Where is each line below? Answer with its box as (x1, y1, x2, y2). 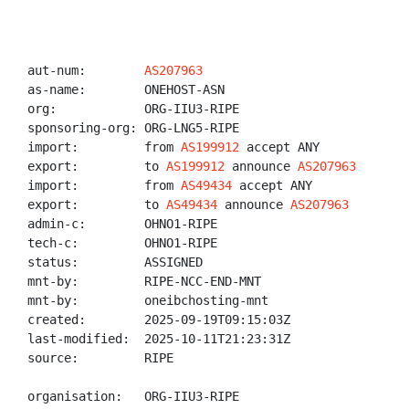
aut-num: (27, 63, 144, 78)
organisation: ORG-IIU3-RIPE (27, 389, 239, 404)
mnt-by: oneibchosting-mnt (27, 293, 268, 308)
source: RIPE (27, 351, 173, 365)
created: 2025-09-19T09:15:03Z (27, 312, 290, 327)
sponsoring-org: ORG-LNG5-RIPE (27, 121, 239, 135)
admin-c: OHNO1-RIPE (27, 216, 217, 231)
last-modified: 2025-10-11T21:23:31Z (27, 331, 290, 346)
